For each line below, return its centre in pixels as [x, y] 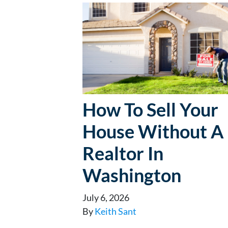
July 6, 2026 [106, 197]
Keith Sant [116, 211]
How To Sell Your [150, 109]
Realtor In [123, 153]
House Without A [153, 131]
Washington [132, 175]
